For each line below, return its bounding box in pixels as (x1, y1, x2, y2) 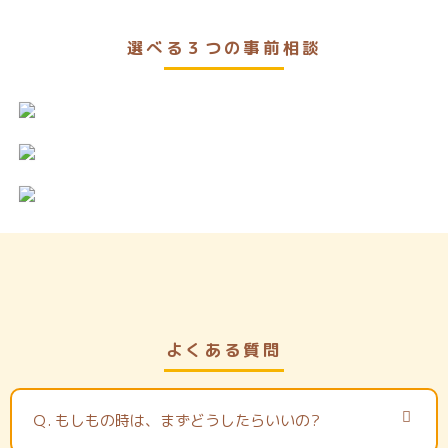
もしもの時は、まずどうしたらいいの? (55, 410, 320, 432)
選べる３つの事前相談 (126, 36, 322, 60)
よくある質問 (165, 337, 283, 361)
